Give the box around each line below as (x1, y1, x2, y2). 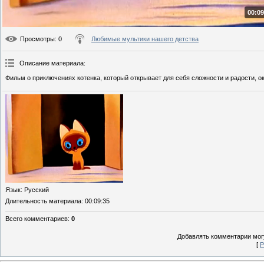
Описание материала (19, 60, 84, 67)
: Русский (21, 186, 49, 194)
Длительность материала (5, 197, 81, 205)
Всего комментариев (5, 215, 68, 223)
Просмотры (20, 35, 55, 43)
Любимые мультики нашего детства (91, 35, 199, 43)
